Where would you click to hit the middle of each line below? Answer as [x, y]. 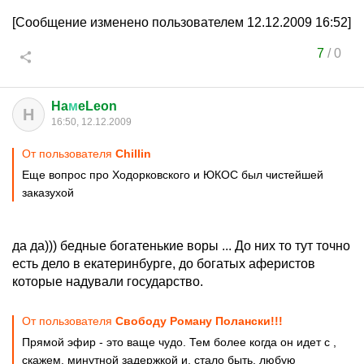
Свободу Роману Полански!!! [199, 321]
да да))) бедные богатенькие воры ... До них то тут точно [181, 246]
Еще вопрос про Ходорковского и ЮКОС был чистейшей [173, 175]
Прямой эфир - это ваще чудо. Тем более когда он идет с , [179, 342]
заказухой [48, 193]
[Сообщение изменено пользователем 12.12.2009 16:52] [182, 22]
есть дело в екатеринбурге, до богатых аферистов [164, 264]
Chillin [133, 154]
